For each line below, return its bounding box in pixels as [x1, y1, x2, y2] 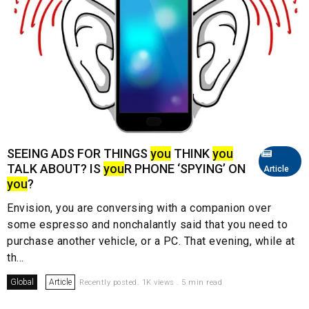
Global [10, 277, 34, 288]
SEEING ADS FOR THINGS [7, 146, 150, 161]
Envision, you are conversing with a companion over [7, 201, 271, 215]
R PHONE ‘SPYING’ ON [124, 161, 246, 177]
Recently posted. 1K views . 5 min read [79, 278, 222, 288]
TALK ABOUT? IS [7, 161, 103, 177]
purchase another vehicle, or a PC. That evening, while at [7, 235, 295, 248]
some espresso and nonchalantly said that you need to [7, 218, 288, 232]
